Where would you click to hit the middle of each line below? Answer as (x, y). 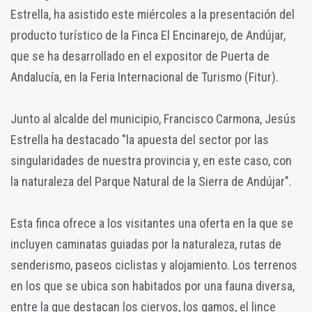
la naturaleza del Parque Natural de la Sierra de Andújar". (151, 181)
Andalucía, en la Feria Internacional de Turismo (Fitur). (145, 77)
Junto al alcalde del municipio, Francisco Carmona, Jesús (153, 118)
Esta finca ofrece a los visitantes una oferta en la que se (152, 223)
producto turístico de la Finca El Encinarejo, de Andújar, (148, 35)
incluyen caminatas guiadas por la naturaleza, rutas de (146, 244)
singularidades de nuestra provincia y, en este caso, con (151, 160)
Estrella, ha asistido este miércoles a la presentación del (153, 14)
